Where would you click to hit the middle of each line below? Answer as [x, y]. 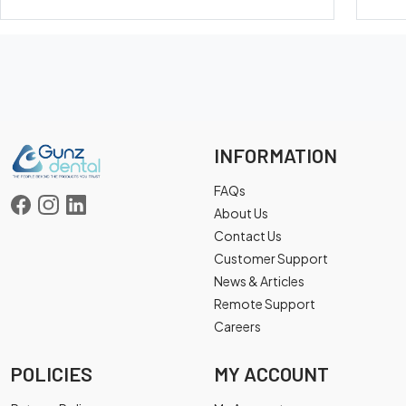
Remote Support [265, 304]
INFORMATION [275, 155]
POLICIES [52, 373]
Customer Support [271, 258]
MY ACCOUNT [271, 373]
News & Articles [259, 281]
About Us [241, 213]
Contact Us [248, 236]
